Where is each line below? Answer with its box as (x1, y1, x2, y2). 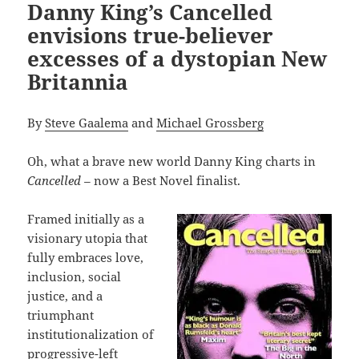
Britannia (27, 67, 129, 97)
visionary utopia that (27, 230, 148, 247)
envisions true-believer (27, 21, 274, 50)
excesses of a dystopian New (27, 44, 328, 74)
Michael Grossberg (156, 115, 264, 131)
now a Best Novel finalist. (94, 172, 241, 189)
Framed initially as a (27, 211, 145, 228)
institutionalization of (27, 326, 155, 343)
